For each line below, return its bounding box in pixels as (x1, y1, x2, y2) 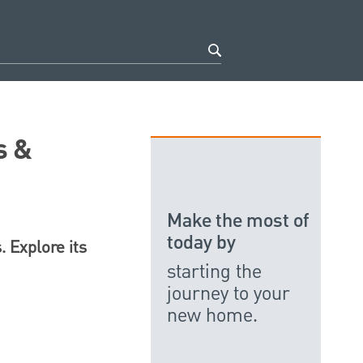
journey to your (167, 280, 290, 307)
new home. (167, 302, 258, 329)
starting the (167, 258, 262, 285)
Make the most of (167, 207, 309, 235)
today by (167, 229, 236, 257)
